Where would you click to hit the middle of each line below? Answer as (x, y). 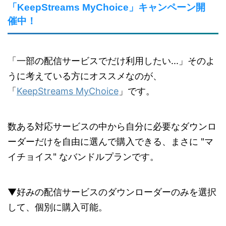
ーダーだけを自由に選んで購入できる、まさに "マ (110, 142)
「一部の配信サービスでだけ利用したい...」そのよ (111, 61)
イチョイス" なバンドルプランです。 (83, 157)
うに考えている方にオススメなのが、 (85, 76)
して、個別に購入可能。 (58, 207)
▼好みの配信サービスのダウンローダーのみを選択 (112, 192)
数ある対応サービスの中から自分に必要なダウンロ (112, 127)
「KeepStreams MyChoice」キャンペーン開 (106, 8)
